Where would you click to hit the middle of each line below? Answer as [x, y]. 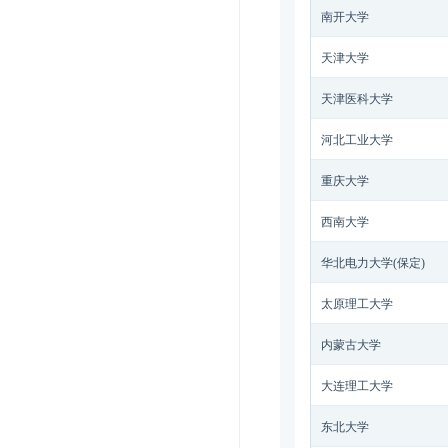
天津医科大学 [357, 99]
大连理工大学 [357, 386]
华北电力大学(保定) [373, 263]
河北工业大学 [357, 140]
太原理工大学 [357, 304]
